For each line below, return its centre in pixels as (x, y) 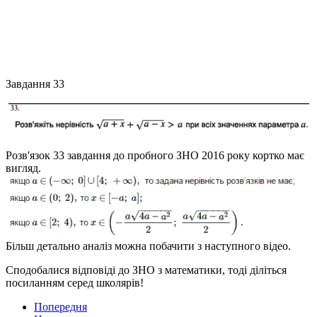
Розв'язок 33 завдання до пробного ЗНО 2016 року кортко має (155, 156)
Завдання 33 (35, 84)
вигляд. (23, 168)
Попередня (60, 307)
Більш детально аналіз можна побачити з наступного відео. (148, 246)
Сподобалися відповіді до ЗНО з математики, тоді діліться (146, 270)
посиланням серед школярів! (75, 283)
